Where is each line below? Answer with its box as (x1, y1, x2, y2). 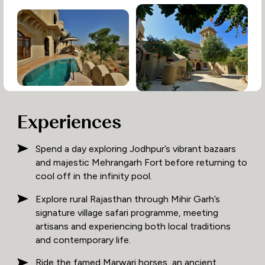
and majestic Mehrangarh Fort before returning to (35, 156, 248, 168)
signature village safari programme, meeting (35, 206, 219, 218)
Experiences (17, 111, 121, 134)
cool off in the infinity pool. (35, 170, 153, 182)
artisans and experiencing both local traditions (35, 220, 231, 232)
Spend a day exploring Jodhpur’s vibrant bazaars (35, 143, 237, 154)
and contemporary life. (35, 234, 131, 245)
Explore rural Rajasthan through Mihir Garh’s (35, 193, 221, 205)
